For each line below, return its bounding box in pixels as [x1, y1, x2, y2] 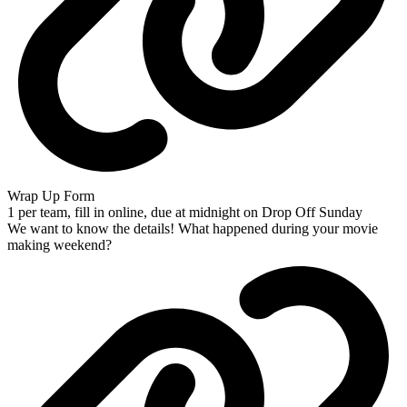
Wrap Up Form [7, 188, 94, 204]
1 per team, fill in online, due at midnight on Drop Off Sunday [7, 204, 362, 221]
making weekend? [7, 237, 112, 253]
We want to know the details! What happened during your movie [7, 221, 378, 237]
